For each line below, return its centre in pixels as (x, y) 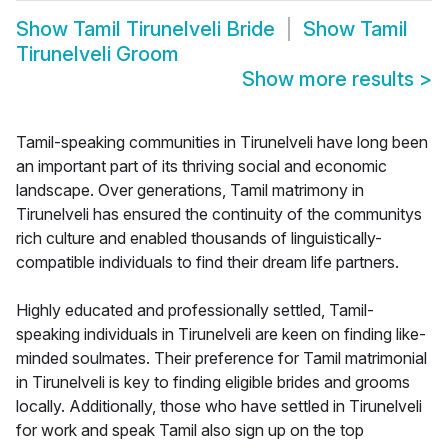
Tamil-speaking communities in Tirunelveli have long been (222, 142)
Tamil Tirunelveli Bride (174, 29)
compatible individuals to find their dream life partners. (207, 262)
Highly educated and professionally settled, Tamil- (195, 310)
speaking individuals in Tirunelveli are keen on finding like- (221, 334)
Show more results (330, 79)
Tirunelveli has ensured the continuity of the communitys (219, 214)
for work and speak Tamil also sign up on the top (190, 430)
